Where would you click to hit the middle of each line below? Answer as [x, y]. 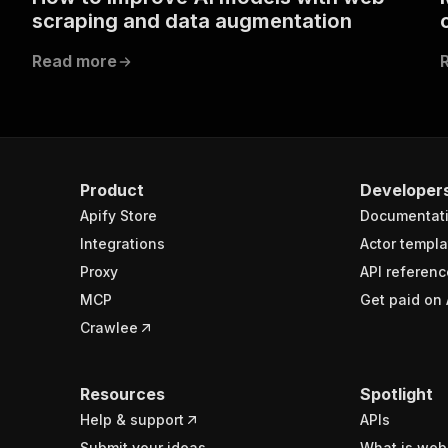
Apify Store [118, 215]
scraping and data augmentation [192, 20]
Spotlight [396, 393]
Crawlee [109, 327]
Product [112, 189]
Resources [122, 393]
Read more [74, 60]
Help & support [132, 419]
